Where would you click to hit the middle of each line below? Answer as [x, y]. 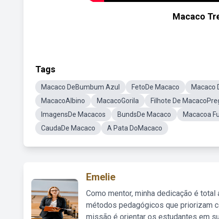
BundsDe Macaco [144, 114]
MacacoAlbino [63, 101]
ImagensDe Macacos [73, 114]
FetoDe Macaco [155, 87]
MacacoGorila [118, 101]
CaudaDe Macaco [68, 128]
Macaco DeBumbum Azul [80, 87]
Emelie [101, 177]
